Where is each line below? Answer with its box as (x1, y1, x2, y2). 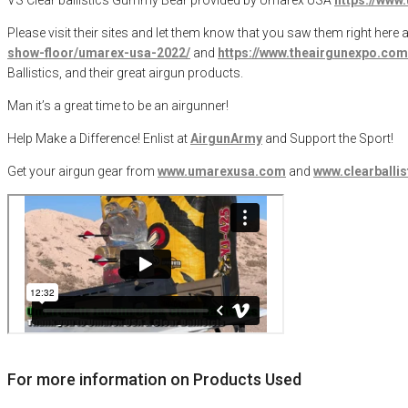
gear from (97, 163, 158, 178)
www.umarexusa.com (158, 163, 286, 178)
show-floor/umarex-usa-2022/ (7, 45, 190, 60)
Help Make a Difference (7, 130, 138, 146)
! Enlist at (138, 130, 190, 146)
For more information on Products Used (7, 369, 301, 389)
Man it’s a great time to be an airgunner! (7, 97, 229, 113)
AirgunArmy (190, 130, 262, 146)
